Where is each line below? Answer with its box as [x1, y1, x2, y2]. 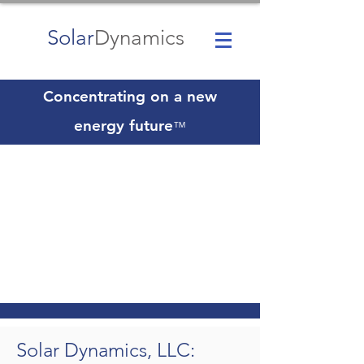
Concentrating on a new [43, 87, 217, 106]
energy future [74, 116, 173, 135]
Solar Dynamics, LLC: [16, 338, 195, 362]
